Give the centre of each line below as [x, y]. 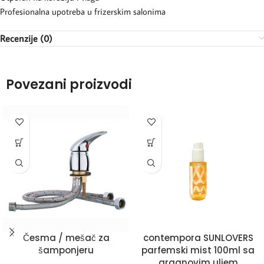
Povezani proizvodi [69, 85]
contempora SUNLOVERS [198, 238]
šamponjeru [66, 250]
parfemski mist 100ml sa [198, 250]
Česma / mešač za [66, 238]
